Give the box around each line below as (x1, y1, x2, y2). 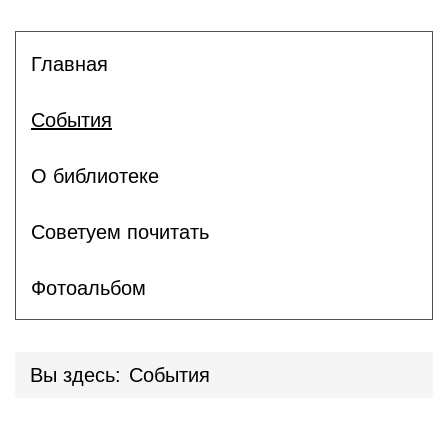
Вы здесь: (30, 364, 121, 386)
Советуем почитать (31, 220, 209, 243)
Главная (31, 52, 108, 75)
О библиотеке (31, 164, 159, 187)
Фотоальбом (31, 276, 146, 299)
